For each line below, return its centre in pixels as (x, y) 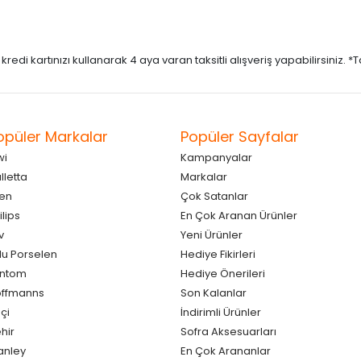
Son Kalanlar (214, 293)
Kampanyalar (216, 157)
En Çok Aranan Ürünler (239, 215)
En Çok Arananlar (226, 351)
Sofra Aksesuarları (228, 331)
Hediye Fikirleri (218, 254)
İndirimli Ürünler (221, 312)
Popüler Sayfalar (240, 136)
